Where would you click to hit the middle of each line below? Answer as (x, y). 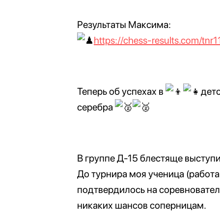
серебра (96, 107)
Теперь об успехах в (121, 91)
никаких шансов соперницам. (142, 205)
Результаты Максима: (124, 25)
